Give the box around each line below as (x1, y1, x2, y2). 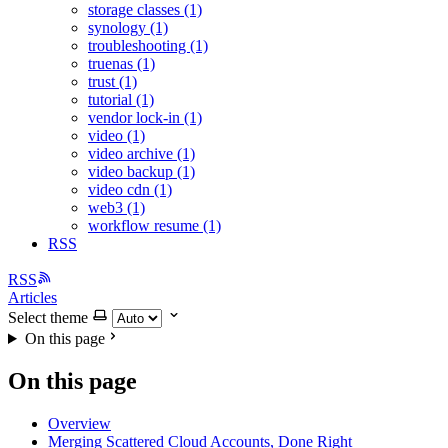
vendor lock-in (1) (88, 109, 202, 126)
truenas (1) (88, 55, 155, 72)
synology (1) (88, 19, 168, 36)
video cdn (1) (88, 181, 172, 198)
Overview (48, 414, 111, 432)
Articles (8, 289, 57, 306)
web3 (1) (88, 199, 145, 216)
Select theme (8, 309, 88, 326)
